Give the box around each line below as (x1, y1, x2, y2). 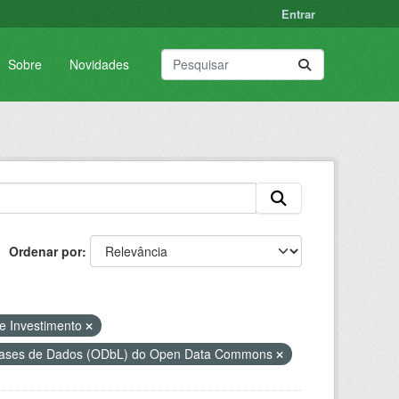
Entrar (281, 5, 315, 22)
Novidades (69, 55, 129, 73)
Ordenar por (9, 242, 82, 260)
